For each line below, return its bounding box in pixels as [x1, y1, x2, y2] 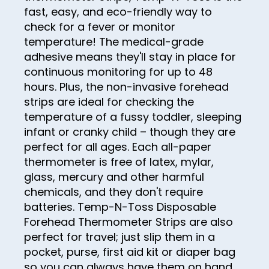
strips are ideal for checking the [24, 94, 194, 110]
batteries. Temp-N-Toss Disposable [24, 199, 216, 215]
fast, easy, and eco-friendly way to [24, 4, 212, 20]
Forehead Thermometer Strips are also [24, 214, 233, 230]
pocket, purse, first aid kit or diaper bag [24, 244, 235, 260]
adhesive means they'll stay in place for [24, 49, 236, 65]
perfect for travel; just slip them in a [24, 229, 215, 245]
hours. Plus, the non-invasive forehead [24, 79, 229, 95]
